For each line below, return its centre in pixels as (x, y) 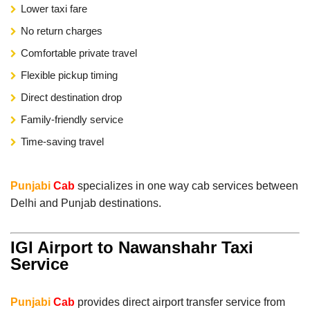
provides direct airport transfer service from (180, 302)
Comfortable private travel (79, 53)
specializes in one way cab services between (186, 185)
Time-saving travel (62, 141)
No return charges (62, 30)
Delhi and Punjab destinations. (86, 203)
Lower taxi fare (54, 8)
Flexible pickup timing (69, 75)
